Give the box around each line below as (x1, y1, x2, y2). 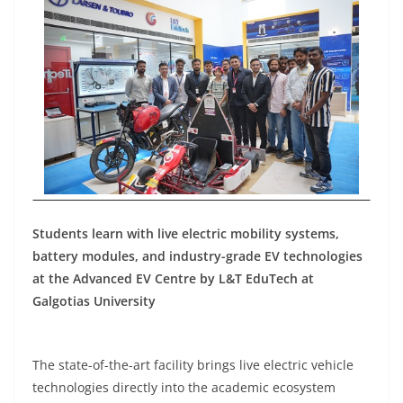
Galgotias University (32, 292, 156, 309)
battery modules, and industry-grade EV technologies (32, 247, 363, 264)
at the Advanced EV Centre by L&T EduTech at (32, 270, 314, 287)
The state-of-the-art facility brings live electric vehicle (32, 356, 354, 373)
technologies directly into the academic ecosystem (32, 379, 336, 396)
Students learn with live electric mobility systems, (32, 225, 339, 242)
